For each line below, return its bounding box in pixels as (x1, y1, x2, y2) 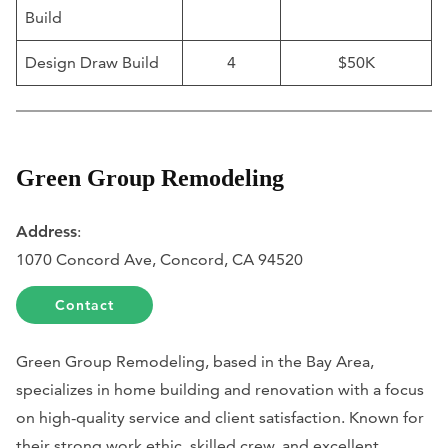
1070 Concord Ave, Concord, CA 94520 (16, 249, 303, 269)
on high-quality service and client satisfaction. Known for (16, 407, 424, 427)
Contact (55, 295, 115, 314)
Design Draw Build (25, 52, 159, 72)
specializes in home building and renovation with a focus (16, 379, 424, 399)
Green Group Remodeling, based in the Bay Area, (16, 351, 374, 371)
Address (16, 221, 77, 241)
